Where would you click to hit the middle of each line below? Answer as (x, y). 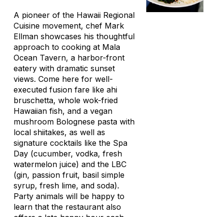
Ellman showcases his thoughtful (74, 36)
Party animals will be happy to (69, 196)
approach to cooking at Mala (67, 47)
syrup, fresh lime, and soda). (66, 186)
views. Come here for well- (63, 79)
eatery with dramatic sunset (64, 68)
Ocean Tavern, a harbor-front (69, 58)
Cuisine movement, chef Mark (69, 26)
